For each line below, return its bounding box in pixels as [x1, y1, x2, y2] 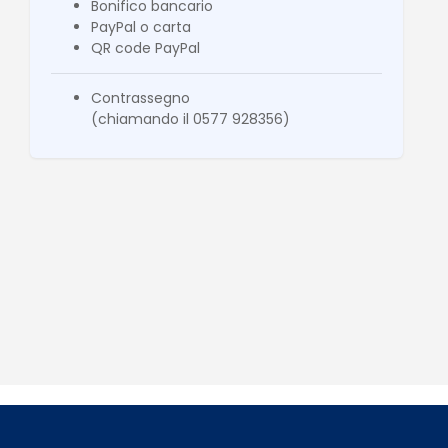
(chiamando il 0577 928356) [91, 108, 290, 129]
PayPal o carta [91, 16, 191, 37]
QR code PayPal [91, 37, 200, 58]
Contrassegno [91, 87, 190, 108]
